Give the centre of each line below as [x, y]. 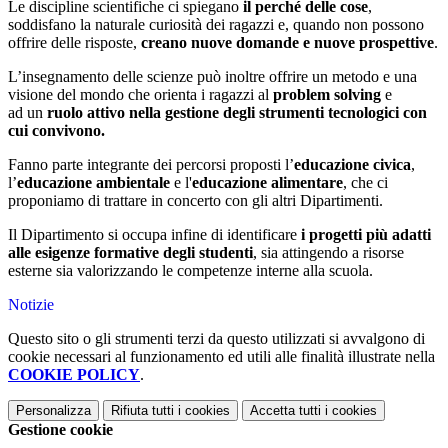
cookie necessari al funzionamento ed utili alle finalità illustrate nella [221, 357]
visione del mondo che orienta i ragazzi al [138, 95]
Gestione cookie [60, 430]
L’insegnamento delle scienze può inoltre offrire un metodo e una [212, 77]
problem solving [327, 95]
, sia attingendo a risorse [328, 253]
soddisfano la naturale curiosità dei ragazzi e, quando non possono [216, 25]
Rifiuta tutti [142, 411]
